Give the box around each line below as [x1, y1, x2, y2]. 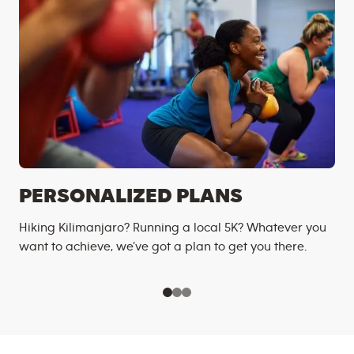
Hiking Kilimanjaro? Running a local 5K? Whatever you [19, 221, 326, 234]
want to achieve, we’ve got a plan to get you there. [19, 240, 307, 253]
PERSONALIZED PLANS [19, 186, 243, 206]
